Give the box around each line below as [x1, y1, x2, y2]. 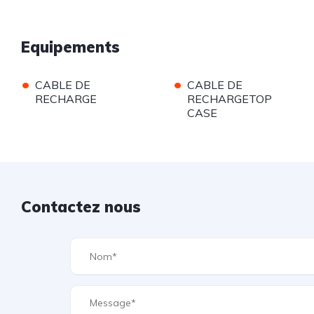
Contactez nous [21, 197, 141, 217]
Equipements [21, 37, 120, 57]
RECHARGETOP [186, 92, 272, 107]
